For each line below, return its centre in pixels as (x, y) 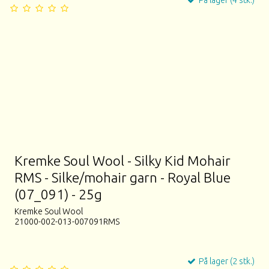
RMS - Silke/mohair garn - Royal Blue (123, 178)
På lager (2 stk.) (225, 261)
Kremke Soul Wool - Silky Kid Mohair (123, 161)
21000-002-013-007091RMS (67, 221)
